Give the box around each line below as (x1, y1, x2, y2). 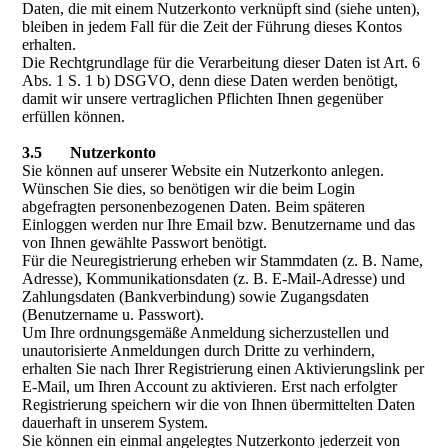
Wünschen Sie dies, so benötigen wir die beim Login (22, 180, 356, 197)
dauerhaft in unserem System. (22, 414, 209, 431)
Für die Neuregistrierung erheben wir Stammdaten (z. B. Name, (22, 252, 424, 269)
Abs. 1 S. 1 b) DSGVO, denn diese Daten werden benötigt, (22, 72, 399, 89)
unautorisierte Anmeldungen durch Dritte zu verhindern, (22, 342, 376, 359)
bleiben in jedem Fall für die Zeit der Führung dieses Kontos (22, 18, 403, 35)
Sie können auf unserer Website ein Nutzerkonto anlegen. (22, 162, 385, 179)
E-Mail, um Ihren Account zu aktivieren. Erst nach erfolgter (22, 378, 398, 395)
